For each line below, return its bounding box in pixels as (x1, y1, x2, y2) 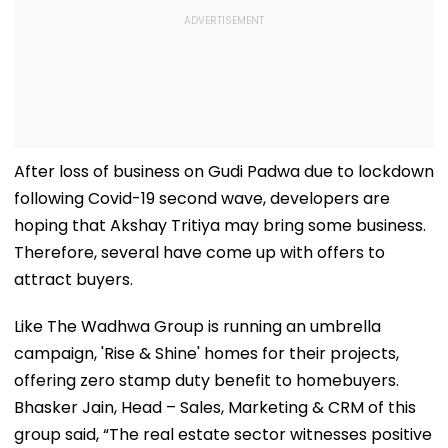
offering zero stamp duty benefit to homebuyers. (14, 368, 399, 392)
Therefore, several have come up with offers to (14, 240, 385, 264)
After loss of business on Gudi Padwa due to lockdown (14, 159, 434, 183)
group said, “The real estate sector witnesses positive (14, 422, 432, 446)
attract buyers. (14, 267, 133, 291)
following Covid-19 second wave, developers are (14, 186, 390, 210)
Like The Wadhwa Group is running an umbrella (14, 314, 381, 338)
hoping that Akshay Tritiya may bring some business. (14, 213, 426, 237)
